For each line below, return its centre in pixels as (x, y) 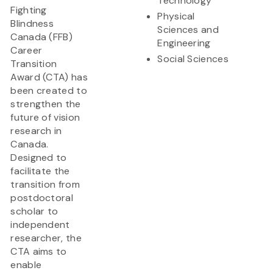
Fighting (29, 10)
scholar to (34, 211)
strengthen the (46, 104)
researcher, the (46, 238)
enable (26, 265)
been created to (49, 91)
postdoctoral (42, 198)
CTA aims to (39, 252)
